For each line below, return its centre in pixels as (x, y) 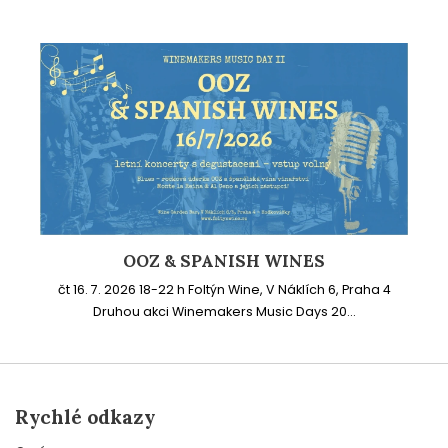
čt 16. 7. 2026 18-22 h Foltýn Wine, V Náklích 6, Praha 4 (224, 289)
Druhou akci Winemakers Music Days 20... (224, 311)
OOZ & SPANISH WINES (224, 260)
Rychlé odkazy (85, 416)
